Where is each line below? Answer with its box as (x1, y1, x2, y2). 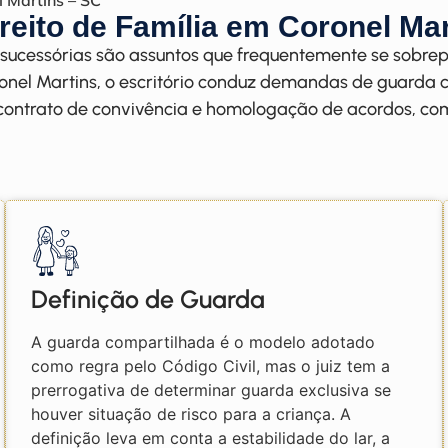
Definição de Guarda (31, 284, 266, 315)
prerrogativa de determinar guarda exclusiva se (31, 380, 392, 401)
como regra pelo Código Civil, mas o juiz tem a (31, 356, 391, 377)
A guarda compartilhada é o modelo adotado (31, 332, 376, 353)
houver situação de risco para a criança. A (31, 404, 352, 425)
